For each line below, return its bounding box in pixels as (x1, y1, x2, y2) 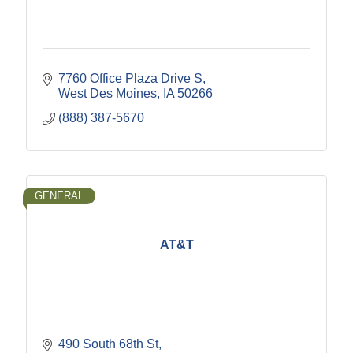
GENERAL (35, 190, 84, 203)
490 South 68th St (58, 337, 158, 351)
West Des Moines (58, 87, 157, 101)
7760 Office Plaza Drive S (58, 72, 203, 86)
